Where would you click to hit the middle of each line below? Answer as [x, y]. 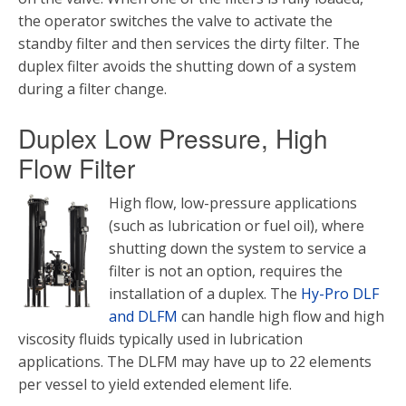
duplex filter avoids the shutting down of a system [187, 66]
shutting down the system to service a [237, 248]
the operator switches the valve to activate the [175, 21]
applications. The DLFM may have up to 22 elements [195, 362]
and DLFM [143, 316]
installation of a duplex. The [205, 294]
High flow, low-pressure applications [233, 203]
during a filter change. [92, 89]
